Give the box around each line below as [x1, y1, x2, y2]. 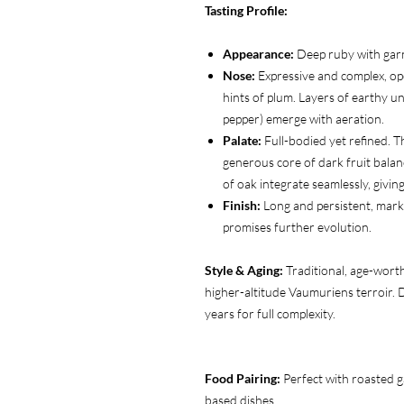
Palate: [223, 132, 262, 148]
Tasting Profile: [205, 2, 288, 18]
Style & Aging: [205, 262, 283, 278]
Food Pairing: [205, 370, 280, 386]
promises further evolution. [223, 218, 372, 234]
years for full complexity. [205, 305, 335, 321]
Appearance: [223, 45, 294, 61]
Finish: [223, 197, 261, 213]
